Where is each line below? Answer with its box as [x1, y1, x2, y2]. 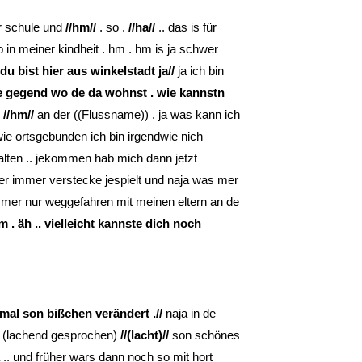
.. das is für [155, 19, 217, 34]
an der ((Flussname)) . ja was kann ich [34, 107, 240, 121]
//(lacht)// [120, 327, 169, 342]
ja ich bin [175, 63, 224, 78]
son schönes [169, 327, 240, 342]
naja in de [162, 305, 216, 320]
